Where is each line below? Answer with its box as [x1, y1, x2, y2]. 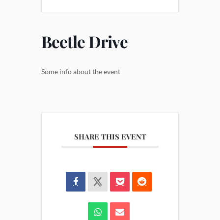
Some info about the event [41, 67, 120, 76]
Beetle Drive [41, 30, 128, 53]
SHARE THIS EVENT [74, 132, 146, 142]
